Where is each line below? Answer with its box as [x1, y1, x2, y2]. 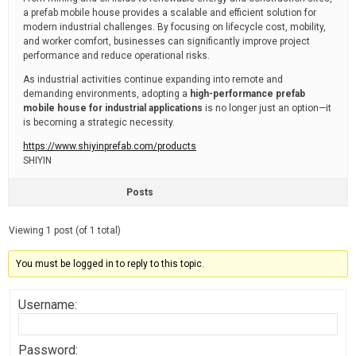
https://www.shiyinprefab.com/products [23, 141, 196, 152]
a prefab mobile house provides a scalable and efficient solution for [23, 7, 316, 18]
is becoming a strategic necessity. [23, 117, 175, 128]
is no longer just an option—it [203, 103, 331, 114]
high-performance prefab [190, 88, 305, 99]
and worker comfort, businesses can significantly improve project [23, 36, 310, 47]
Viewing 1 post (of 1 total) [9, 225, 121, 236]
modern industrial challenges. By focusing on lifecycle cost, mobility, [23, 21, 326, 33]
